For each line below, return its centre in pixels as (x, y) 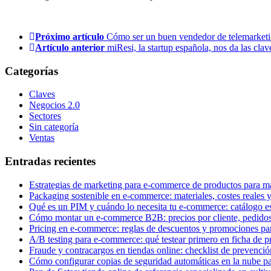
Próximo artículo (70, 36)
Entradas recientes (50, 162)
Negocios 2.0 (54, 105)
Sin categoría (54, 127)
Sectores (45, 116)
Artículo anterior (70, 47)
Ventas (42, 138)
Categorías (31, 71)
